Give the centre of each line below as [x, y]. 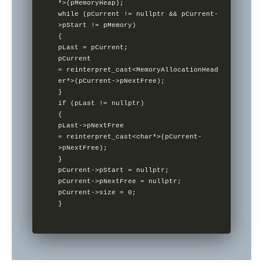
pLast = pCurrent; [126, 48]
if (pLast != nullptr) [118, 104]
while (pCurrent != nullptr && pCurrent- [139, 14]
